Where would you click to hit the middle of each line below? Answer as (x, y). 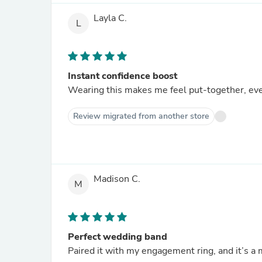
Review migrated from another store (141, 116)
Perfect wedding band (118, 237)
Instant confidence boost (123, 76)
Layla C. (110, 18)
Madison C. (117, 179)
